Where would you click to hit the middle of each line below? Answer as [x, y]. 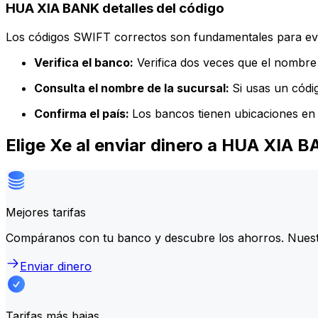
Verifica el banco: [84, 62]
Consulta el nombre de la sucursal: [133, 88]
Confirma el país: [83, 113]
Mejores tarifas [46, 212]
